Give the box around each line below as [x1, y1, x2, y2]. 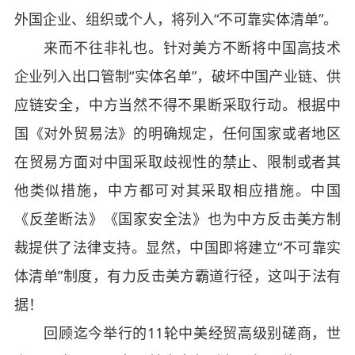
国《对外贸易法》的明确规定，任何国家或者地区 [13, 124, 342, 143]
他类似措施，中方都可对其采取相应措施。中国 [13, 181, 342, 200]
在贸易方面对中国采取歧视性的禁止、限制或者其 [13, 152, 342, 171]
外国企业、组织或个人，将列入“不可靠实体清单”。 [13, 10, 338, 29]
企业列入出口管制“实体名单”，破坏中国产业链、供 [13, 67, 342, 86]
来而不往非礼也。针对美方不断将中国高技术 [13, 38, 342, 57]
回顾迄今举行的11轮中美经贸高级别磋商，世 [13, 323, 342, 342]
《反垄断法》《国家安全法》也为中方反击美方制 [13, 209, 342, 228]
